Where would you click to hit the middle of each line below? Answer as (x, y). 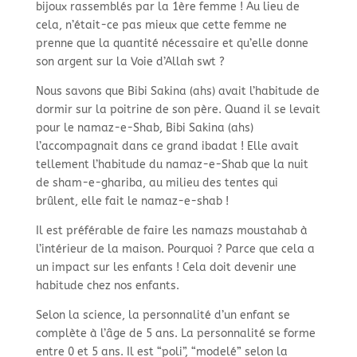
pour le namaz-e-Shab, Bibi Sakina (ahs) (144, 128)
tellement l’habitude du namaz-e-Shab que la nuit (172, 165)
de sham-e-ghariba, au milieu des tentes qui (157, 183)
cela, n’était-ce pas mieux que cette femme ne (161, 25)
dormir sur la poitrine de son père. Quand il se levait (178, 110)
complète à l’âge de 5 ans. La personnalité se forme (175, 334)
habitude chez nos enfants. (107, 286)
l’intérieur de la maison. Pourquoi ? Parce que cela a (175, 249)
